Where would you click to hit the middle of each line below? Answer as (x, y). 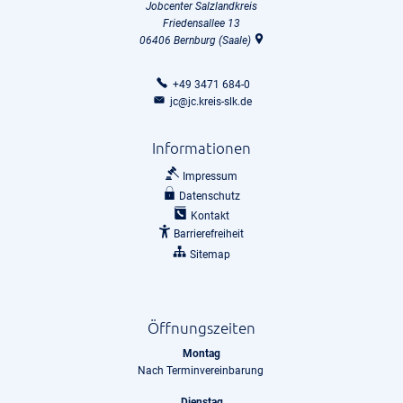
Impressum (210, 176)
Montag (201, 353)
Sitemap (210, 254)
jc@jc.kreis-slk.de (211, 102)
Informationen (201, 148)
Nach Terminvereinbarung (201, 370)
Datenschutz (210, 196)
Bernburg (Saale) (212, 40)
